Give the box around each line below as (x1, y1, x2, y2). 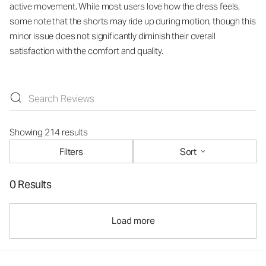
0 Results (9, 178, 52, 192)
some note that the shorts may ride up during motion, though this (9, 15, 256, 27)
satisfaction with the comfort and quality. (9, 45, 163, 57)
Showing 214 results (9, 126, 88, 138)
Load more (111, 215, 155, 227)
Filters (59, 145, 83, 157)
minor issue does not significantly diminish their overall (9, 30, 216, 42)
